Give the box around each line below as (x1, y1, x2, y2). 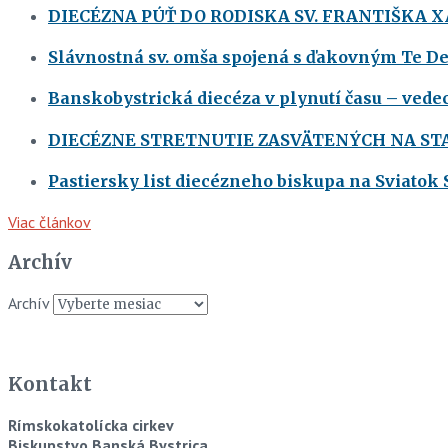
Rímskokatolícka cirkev (8, 414, 174, 435)
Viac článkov (8, 212, 91, 233)
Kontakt (8, 373, 92, 397)
